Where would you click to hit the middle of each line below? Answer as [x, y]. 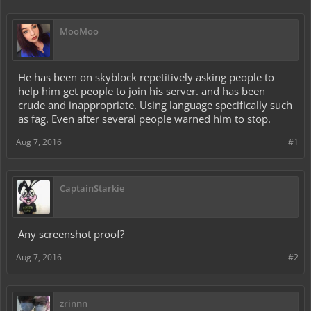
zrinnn [74, 303]
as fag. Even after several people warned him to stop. [144, 119]
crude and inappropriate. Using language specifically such [155, 105]
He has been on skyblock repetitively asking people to [146, 77]
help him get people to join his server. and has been [142, 91]
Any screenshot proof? [71, 234]
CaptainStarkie [92, 188]
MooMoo [79, 31]
